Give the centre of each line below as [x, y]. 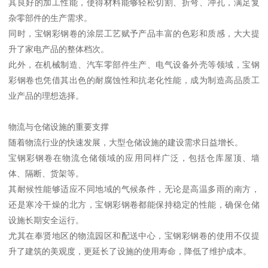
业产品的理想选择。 [46, 96]
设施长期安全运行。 [46, 220]
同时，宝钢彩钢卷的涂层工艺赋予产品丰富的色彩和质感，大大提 [134, 34]
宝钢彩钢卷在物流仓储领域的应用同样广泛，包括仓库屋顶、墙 [134, 158]
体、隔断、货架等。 [46, 174]
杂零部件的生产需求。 [51, 18]
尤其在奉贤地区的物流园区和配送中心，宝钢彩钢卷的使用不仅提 [134, 236]
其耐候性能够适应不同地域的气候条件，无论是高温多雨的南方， [134, 189]
